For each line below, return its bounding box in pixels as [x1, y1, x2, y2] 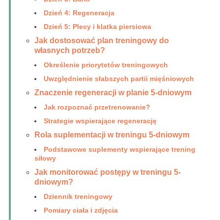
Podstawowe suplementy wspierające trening [43, 145, 195, 154]
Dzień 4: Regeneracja [43, 9, 114, 17]
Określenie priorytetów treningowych [43, 61, 168, 69]
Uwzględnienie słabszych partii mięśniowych [43, 75, 194, 83]
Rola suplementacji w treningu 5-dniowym [34, 131, 190, 139]
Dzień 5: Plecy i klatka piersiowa [43, 23, 151, 31]
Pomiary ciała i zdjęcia [43, 206, 118, 215]
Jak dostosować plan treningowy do [34, 36, 169, 45]
